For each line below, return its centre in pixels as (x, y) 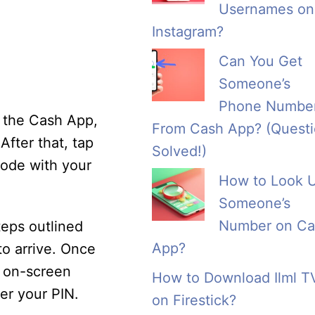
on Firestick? (194, 301)
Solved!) (179, 152)
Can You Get (261, 62)
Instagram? (188, 32)
